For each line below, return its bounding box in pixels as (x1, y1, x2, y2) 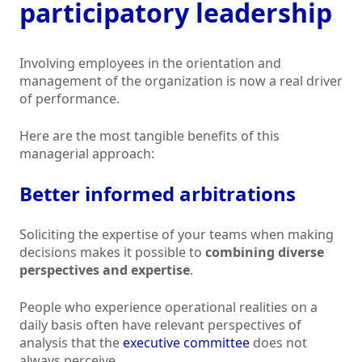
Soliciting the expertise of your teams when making (19, 225, 334, 244)
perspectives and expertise (19, 261, 190, 280)
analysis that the (19, 334, 120, 352)
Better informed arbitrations (19, 180, 296, 208)
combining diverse (205, 243, 324, 262)
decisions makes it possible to (19, 243, 205, 262)
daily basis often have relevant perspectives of (19, 316, 301, 335)
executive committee (120, 334, 250, 352)
